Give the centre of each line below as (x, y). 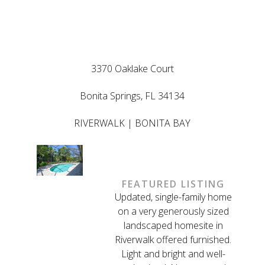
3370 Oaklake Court (132, 69)
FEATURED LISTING (173, 184)
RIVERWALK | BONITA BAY (132, 123)
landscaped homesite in (173, 226)
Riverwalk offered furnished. (173, 240)
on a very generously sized (173, 211)
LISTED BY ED (132, 20)
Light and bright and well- (173, 254)
